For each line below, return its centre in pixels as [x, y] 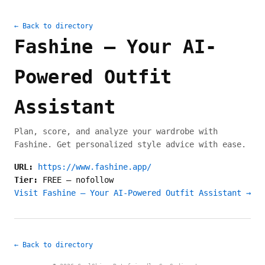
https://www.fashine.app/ [95, 167]
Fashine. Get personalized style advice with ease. [130, 144]
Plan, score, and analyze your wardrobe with [116, 131]
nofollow [95, 180]
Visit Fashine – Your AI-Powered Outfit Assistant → [132, 193]
